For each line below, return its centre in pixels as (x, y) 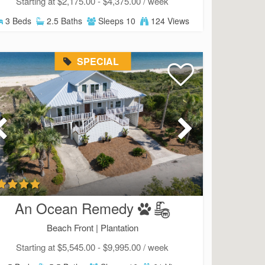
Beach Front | (74, 228)
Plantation (120, 228)
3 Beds (17, 21)
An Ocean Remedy (75, 208)
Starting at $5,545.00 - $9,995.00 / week (92, 247)
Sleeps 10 (116, 21)
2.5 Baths (64, 21)
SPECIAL (97, 61)
